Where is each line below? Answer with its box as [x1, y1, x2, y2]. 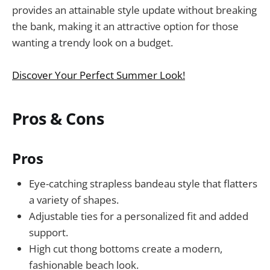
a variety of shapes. [29, 192, 119, 207]
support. [29, 225, 68, 239]
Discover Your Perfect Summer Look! [12, 67, 185, 82]
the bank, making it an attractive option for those [12, 19, 239, 33]
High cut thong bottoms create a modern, [29, 241, 222, 256]
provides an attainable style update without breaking [12, 2, 257, 17]
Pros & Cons [12, 107, 104, 130]
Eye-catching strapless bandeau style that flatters [29, 176, 257, 190]
